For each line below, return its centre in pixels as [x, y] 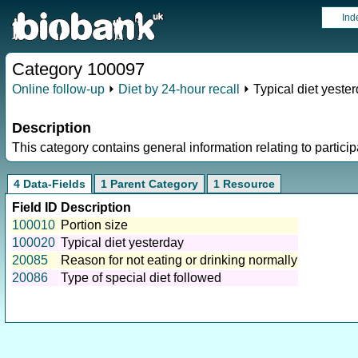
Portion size [94, 225]
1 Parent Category [149, 184]
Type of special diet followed [141, 278]
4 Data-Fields [50, 184]
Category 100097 [78, 69]
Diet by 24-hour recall [179, 89]
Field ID [35, 208]
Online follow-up [58, 89]
